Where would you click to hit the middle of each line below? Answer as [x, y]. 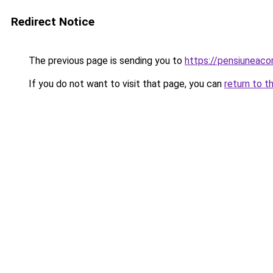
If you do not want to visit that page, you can [125, 84]
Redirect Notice [53, 22]
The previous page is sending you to [105, 61]
